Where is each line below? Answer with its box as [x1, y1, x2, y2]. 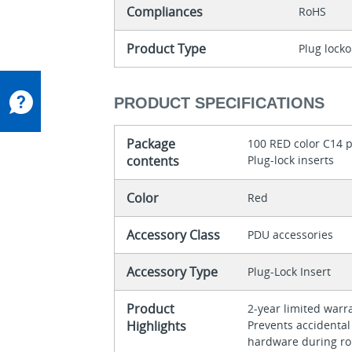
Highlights [126, 317, 187, 335]
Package [126, 134, 176, 152]
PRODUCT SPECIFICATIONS [114, 93, 325, 112]
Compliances [126, 3, 203, 21]
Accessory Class [126, 225, 221, 244]
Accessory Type [126, 262, 218, 280]
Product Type [126, 40, 207, 58]
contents [126, 152, 180, 170]
